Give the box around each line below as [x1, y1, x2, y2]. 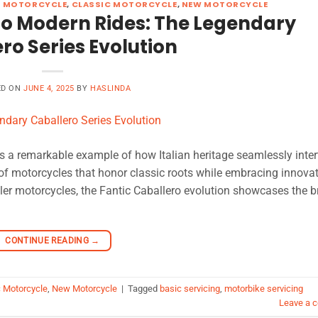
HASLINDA [90, 84, 131, 94]
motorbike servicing [224, 283, 303, 295]
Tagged [128, 283, 160, 295]
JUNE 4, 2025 [23, 84, 75, 94]
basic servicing [160, 283, 220, 295]
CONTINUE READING [5, 235, 92, 246]
